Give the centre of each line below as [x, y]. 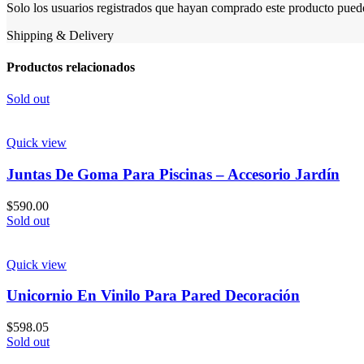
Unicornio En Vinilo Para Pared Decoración [153, 296]
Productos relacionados [71, 67]
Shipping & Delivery [60, 35]
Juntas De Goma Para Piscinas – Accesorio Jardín [173, 174]
